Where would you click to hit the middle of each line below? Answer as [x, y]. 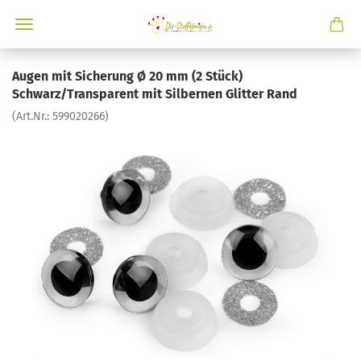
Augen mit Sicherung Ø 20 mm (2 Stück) [127, 76]
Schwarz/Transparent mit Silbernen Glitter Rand [155, 94]
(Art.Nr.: [32, 116]
